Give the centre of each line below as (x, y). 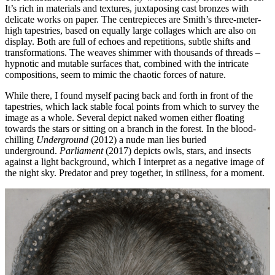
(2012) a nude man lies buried (147, 139)
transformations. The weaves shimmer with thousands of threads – (133, 52)
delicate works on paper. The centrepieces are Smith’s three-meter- (133, 19)
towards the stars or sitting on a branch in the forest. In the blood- (130, 128)
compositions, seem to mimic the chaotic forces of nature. (115, 74)
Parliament (83, 150)
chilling (21, 139)
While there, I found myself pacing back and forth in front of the (129, 95)
